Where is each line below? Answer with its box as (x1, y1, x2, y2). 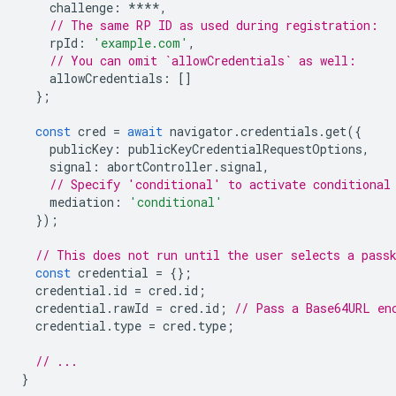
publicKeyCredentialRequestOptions (128, 141, 362, 157)
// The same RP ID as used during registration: (49, 17, 378, 34)
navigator (170, 123, 233, 140)
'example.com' (93, 34, 188, 51)
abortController (107, 158, 213, 175)
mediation (49, 194, 114, 210)
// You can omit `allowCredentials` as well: (49, 52, 356, 69)
